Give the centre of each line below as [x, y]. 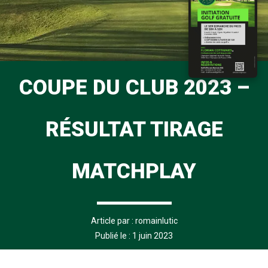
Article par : [113, 221]
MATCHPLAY [134, 171]
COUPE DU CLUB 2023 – [134, 88]
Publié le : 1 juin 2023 [134, 236]
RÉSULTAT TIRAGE [134, 130]
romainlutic [156, 221]
